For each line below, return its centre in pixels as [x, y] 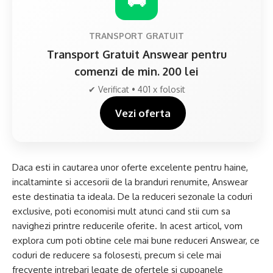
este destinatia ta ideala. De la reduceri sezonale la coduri [132, 197]
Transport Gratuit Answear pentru [136, 54]
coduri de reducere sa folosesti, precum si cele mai [117, 255]
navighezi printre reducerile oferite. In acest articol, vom [127, 226]
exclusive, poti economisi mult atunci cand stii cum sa [121, 211]
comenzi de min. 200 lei [136, 71]
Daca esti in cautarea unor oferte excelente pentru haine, [130, 167]
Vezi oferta [143, 113]
